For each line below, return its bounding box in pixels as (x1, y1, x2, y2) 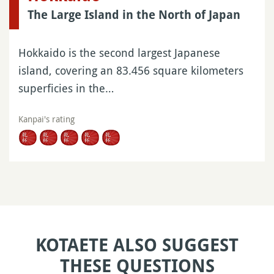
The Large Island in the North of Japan (28, 7, 240, 22)
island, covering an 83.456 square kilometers (18, 62, 243, 78)
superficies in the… (18, 80, 114, 95)
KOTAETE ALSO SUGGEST (35, 234, 239, 256)
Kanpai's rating (18, 113, 75, 125)
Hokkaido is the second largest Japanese (18, 45, 220, 60)
